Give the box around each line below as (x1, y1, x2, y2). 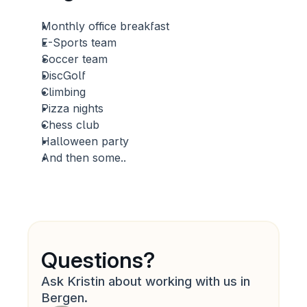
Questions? (41, 247, 156, 273)
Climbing (41, 85, 86, 99)
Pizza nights (41, 101, 104, 115)
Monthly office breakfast (41, 19, 170, 33)
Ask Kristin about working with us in (41, 273, 251, 288)
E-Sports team (41, 36, 117, 49)
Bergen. (41, 290, 88, 305)
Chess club (41, 118, 100, 132)
